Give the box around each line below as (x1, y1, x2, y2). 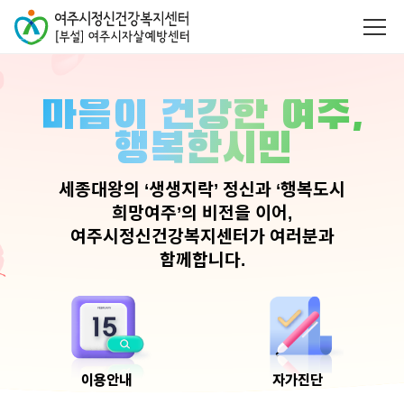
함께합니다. (159, 251, 245, 270)
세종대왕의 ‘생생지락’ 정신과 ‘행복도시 (59, 180, 345, 199)
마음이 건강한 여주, (41, 95, 363, 138)
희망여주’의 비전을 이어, (112, 204, 292, 223)
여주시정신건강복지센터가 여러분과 (69, 227, 335, 246)
